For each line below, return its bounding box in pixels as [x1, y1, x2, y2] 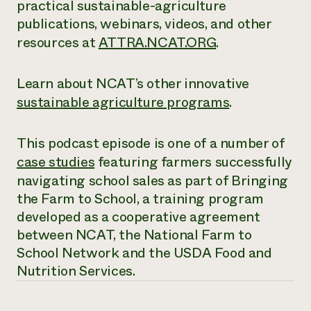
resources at [17, 33, 99, 53]
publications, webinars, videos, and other [17, 14, 271, 34]
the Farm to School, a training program [17, 189, 264, 209]
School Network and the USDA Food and [17, 243, 272, 263]
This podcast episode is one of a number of [17, 133, 285, 153]
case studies [17, 152, 95, 172]
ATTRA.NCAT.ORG [98, 33, 217, 53]
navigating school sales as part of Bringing [17, 171, 288, 191]
